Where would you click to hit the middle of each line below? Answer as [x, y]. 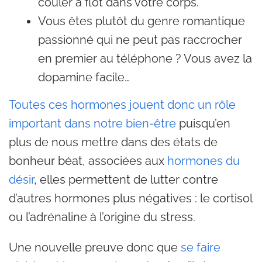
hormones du [204, 161]
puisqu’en [203, 123]
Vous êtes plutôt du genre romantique [142, 21]
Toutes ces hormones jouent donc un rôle [122, 105]
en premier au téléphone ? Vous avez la [145, 58]
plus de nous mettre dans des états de [113, 142]
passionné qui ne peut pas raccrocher [140, 40]
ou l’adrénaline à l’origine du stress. [102, 217]
